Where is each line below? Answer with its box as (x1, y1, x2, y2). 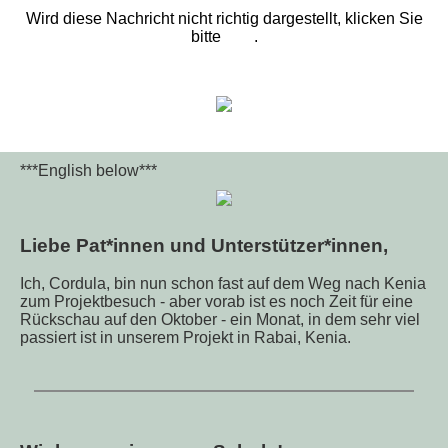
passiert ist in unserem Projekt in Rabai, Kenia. (20, 329, 351, 347)
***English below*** (20, 162, 157, 179)
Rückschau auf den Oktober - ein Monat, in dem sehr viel (20, 311, 420, 329)
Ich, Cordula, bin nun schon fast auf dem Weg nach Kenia (20, 275, 426, 293)
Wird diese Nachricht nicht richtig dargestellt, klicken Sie (25, 10, 423, 27)
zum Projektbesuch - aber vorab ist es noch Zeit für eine (20, 293, 413, 311)
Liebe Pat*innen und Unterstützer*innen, (20, 234, 388, 256)
